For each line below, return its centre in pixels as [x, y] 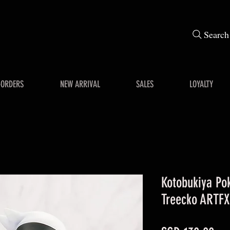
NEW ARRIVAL [80, 84]
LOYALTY [201, 84]
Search [216, 34]
